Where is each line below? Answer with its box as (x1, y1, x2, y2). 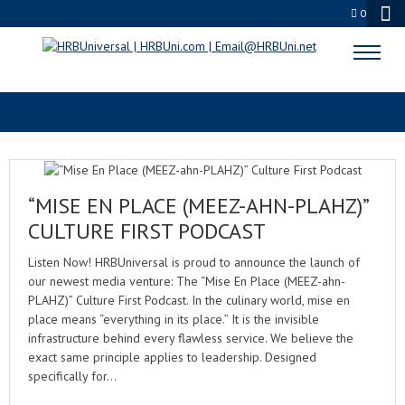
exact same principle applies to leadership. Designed (28, 349, 316, 365)
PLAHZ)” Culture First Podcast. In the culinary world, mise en (28, 292, 350, 308)
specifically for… (28, 368, 117, 384)
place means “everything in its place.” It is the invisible (28, 311, 319, 327)
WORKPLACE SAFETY (78, 43, 327, 79)
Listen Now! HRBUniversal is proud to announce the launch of (28, 254, 360, 270)
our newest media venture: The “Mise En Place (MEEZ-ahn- (28, 273, 345, 289)
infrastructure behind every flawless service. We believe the (28, 330, 353, 346)
